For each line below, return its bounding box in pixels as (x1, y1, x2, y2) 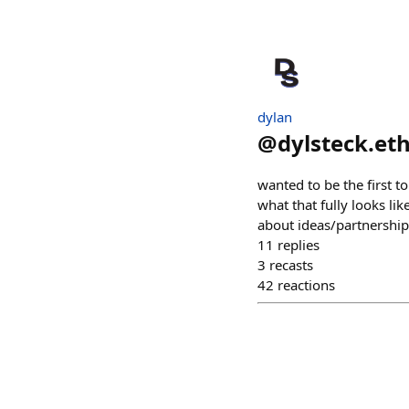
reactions (278, 276, 335, 294)
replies (278, 236, 320, 254)
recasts (269, 256, 313, 274)
